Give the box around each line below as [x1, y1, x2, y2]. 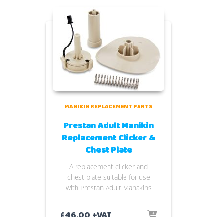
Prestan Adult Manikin [63, 119, 154, 133]
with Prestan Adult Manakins [65, 183, 152, 192]
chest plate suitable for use [67, 172, 150, 182]
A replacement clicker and [69, 162, 148, 171]
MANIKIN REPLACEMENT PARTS [64, 102, 153, 111]
